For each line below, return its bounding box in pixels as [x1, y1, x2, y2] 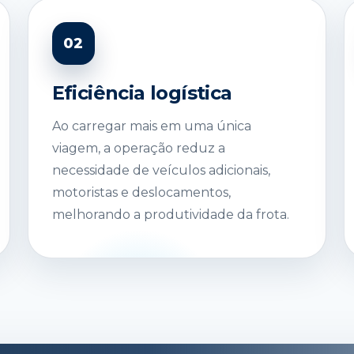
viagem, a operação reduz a [51, 140, 225, 156]
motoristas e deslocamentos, [51, 184, 231, 200]
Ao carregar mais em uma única [51, 118, 251, 134]
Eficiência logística [51, 81, 232, 104]
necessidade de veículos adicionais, [51, 162, 270, 178]
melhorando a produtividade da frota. [51, 206, 289, 222]
